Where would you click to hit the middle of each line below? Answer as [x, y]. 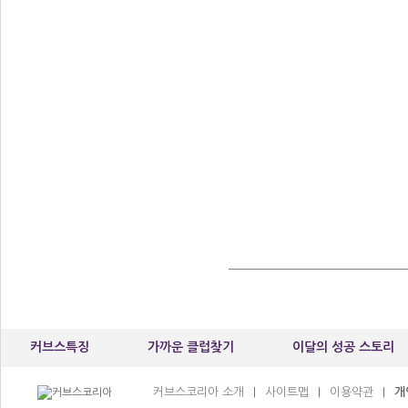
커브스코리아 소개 [199, 392]
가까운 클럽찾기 [191, 347]
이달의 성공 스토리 [343, 347]
